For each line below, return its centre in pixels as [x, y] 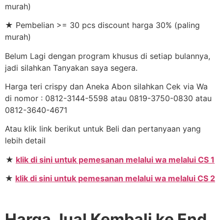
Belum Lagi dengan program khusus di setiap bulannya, [108, 56]
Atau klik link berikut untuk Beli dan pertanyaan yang [103, 129]
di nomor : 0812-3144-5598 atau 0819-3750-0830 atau [108, 98]
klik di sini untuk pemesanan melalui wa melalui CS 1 [115, 159]
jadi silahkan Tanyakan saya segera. [71, 68]
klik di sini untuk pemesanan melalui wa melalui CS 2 [115, 179]
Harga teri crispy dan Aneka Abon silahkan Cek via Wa [106, 86]
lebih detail [25, 141]
